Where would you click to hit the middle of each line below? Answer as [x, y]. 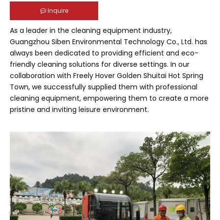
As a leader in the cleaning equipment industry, [91, 30]
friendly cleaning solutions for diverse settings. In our [100, 64]
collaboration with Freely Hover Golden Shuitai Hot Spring [107, 75]
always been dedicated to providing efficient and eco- [104, 53]
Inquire [58, 10]
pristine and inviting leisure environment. [79, 109]
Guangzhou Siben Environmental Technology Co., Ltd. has [109, 41]
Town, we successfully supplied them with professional [104, 87]
